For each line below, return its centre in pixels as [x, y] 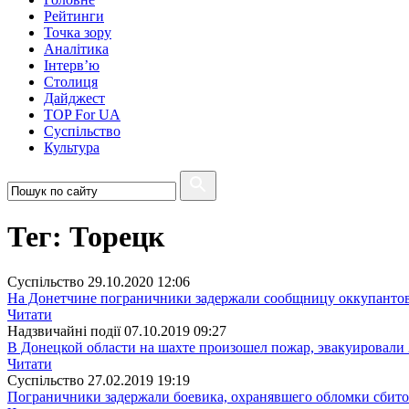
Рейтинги [74, 16]
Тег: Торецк [86, 237]
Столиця [71, 82]
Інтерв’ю [72, 65]
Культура [72, 147]
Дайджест [74, 98]
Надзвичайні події [64, 330]
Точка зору [78, 32]
